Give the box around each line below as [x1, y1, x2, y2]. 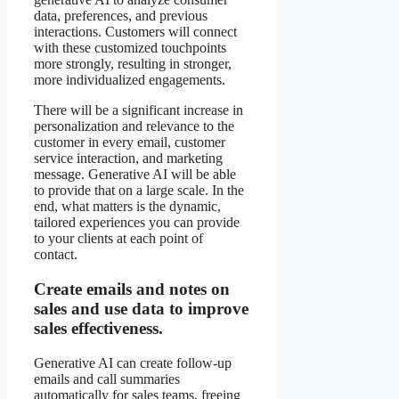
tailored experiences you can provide [34, 215, 240, 231]
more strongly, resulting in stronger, [34, 56, 232, 72]
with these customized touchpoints [34, 40, 226, 56]
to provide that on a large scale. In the [34, 183, 244, 199]
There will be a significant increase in [34, 102, 243, 118]
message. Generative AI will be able [34, 167, 236, 183]
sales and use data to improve [34, 299, 248, 319]
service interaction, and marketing [34, 151, 223, 167]
